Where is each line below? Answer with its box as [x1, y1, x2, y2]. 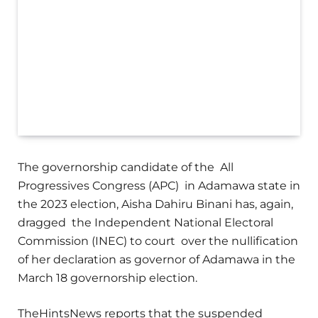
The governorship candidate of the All [18, 160, 234, 175]
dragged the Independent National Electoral [18, 216, 273, 230]
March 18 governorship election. [18, 271, 197, 285]
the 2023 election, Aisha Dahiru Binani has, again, [18, 197, 293, 212]
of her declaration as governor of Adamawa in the [18, 253, 295, 267]
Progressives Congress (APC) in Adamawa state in [18, 179, 300, 193]
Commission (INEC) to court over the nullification [18, 234, 298, 248]
